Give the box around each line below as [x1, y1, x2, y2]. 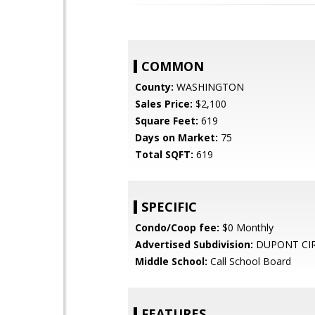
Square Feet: [135, 114, 198, 127]
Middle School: [135, 255, 207, 268]
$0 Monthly [219, 221, 274, 234]
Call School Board [207, 255, 291, 268]
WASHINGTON [174, 80, 244, 94]
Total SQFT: [135, 148, 193, 161]
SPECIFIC [141, 198, 197, 215]
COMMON [141, 58, 204, 75]
